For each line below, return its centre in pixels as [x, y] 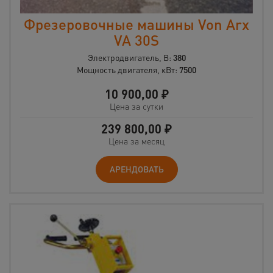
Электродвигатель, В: [130, 58]
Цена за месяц [136, 141]
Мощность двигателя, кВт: [128, 70]
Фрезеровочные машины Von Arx [136, 24]
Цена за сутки [136, 106]
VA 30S [136, 40]
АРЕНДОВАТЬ [136, 169]
